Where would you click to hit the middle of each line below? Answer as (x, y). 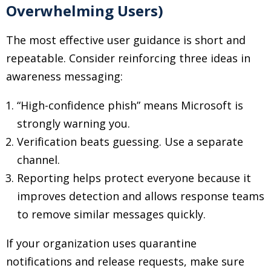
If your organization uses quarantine (101, 243)
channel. (38, 160)
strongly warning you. (73, 123)
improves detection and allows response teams (141, 196)
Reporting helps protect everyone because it (134, 178)
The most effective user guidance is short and (126, 40)
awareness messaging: (64, 76)
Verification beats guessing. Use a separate (130, 142)
